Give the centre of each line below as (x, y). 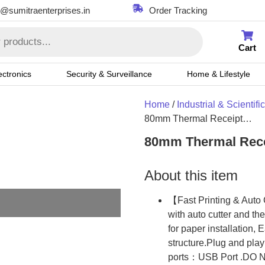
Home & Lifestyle (218, 74)
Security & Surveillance (109, 74)
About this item (191, 176)
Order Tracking (178, 10)
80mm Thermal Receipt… (198, 119)
